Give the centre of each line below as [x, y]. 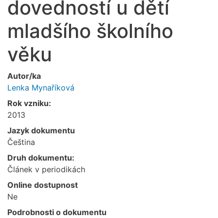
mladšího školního [90, 31]
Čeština [21, 142]
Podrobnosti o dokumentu [57, 212]
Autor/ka [24, 76]
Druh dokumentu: [41, 157]
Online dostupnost [43, 185]
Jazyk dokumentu [41, 130]
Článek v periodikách [46, 169]
